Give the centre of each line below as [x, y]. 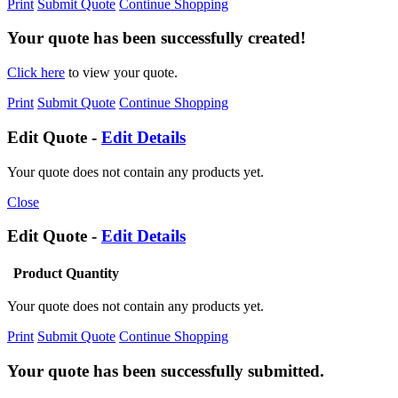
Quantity [92, 274]
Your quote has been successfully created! [156, 38]
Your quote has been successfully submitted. [166, 370]
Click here [36, 73]
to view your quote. [121, 73]
